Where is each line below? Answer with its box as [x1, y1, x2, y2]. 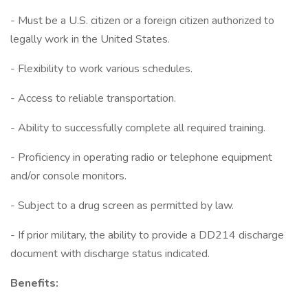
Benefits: [10, 276, 58, 291]
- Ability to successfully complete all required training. [10, 120, 265, 135]
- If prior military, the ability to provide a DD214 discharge [10, 228, 284, 243]
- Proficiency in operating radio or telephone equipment [10, 150, 272, 165]
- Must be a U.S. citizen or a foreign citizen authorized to [10, 13, 274, 28]
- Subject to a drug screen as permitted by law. [10, 198, 234, 213]
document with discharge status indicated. [10, 246, 210, 261]
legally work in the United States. [10, 32, 170, 47]
